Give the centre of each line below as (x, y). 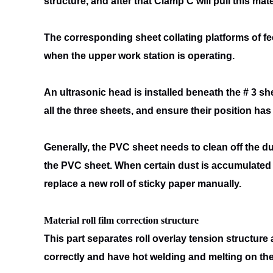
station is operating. (189, 56)
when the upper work (94, 56)
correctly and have (88, 257)
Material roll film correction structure (121, 220)
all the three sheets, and (100, 111)
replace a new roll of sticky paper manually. (143, 184)
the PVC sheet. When (94, 165)
